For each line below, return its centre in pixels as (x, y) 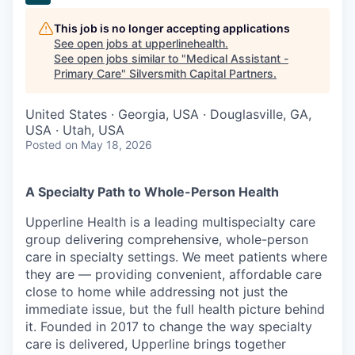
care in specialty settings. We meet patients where (176, 257)
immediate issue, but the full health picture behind (175, 309)
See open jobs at (99, 43)
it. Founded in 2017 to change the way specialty (169, 326)
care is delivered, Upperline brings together (156, 344)
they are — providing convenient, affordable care (174, 274)
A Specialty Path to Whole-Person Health (152, 192)
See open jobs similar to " (120, 58)
